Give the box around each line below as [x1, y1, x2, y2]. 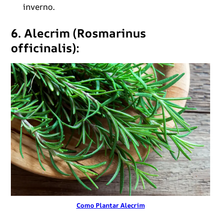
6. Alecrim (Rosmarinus [10, 25, 146, 41]
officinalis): [10, 39, 79, 56]
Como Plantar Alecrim [76, 201, 145, 210]
